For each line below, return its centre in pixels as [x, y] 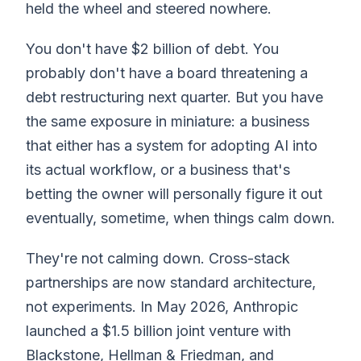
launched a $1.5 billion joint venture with [158, 330]
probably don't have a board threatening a [167, 73]
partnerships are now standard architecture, [171, 282]
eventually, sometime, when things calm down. [180, 218]
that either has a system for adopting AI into [172, 145]
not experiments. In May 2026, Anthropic [162, 306]
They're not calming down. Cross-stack [158, 258]
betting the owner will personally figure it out [174, 193]
